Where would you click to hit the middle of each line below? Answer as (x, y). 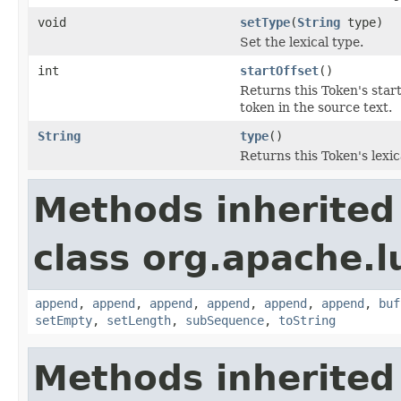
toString (307, 320)
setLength (139, 320)
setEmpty (64, 320)
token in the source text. (316, 107)
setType (265, 22)
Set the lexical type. (302, 42)
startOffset (279, 70)
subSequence (225, 320)
